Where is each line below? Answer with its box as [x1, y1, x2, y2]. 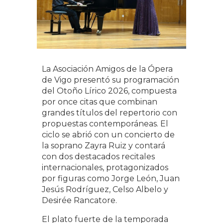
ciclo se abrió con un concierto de [42, 130, 175, 139]
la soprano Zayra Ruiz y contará [42, 141, 165, 150]
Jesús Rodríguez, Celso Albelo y [42, 185, 168, 194]
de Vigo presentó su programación [42, 75, 179, 85]
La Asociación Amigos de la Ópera [42, 64, 173, 74]
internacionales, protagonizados [42, 163, 168, 172]
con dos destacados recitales [42, 152, 155, 161]
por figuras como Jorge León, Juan [42, 174, 180, 183]
